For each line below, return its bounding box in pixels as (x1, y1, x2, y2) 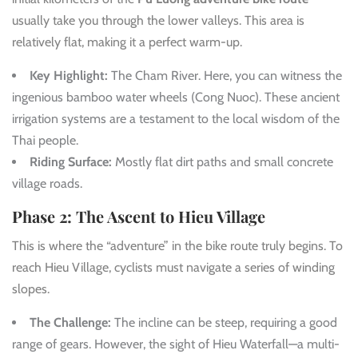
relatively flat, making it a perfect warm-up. (12, 34, 242, 50)
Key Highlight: (30, 68, 108, 84)
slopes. (12, 281, 50, 297)
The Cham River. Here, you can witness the (108, 68, 342, 84)
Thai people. (12, 133, 78, 149)
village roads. (12, 176, 82, 192)
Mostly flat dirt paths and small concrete (112, 154, 333, 170)
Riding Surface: (30, 154, 112, 170)
